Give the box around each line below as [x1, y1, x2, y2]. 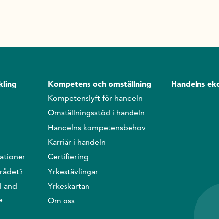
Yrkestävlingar [47, 167, 98, 176]
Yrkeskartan [47, 181, 89, 191]
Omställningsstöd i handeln [47, 108, 145, 117]
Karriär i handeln [47, 137, 106, 147]
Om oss [47, 196, 75, 205]
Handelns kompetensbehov [47, 123, 146, 132]
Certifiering [47, 152, 88, 161]
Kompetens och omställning [47, 79, 151, 88]
